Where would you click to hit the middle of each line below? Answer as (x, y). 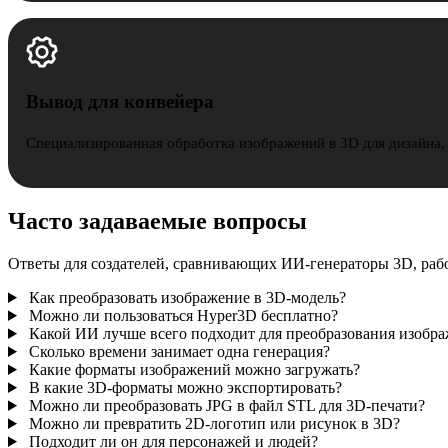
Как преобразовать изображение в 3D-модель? (187, 297)
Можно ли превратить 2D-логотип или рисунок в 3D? (214, 423)
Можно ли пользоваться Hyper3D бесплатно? (183, 315)
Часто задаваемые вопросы (157, 221)
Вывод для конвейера (119, 102)
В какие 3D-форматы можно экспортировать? (185, 387)
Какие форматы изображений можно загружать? (194, 369)
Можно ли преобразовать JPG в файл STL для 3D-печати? (226, 405)
